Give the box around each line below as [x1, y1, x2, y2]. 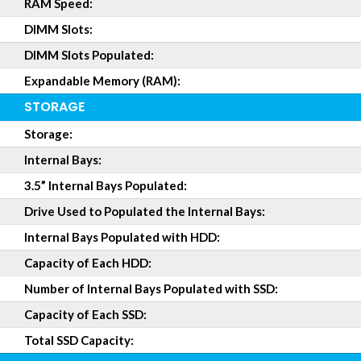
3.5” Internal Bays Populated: [24, 178, 187, 193]
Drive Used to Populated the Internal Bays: [24, 204, 265, 218]
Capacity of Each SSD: [24, 307, 147, 322]
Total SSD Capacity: [24, 333, 134, 347]
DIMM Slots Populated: [24, 48, 154, 62]
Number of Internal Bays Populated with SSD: [24, 281, 278, 296]
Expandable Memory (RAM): [24, 73, 180, 88]
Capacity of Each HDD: [24, 255, 151, 270]
